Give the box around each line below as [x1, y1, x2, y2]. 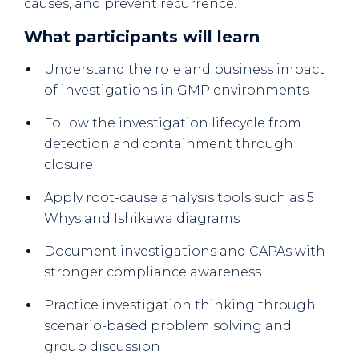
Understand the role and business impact [44, 62, 325, 78]
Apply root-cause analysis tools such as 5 [44, 190, 315, 206]
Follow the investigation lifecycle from [44, 115, 302, 131]
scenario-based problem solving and [44, 318, 292, 334]
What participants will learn [24, 27, 260, 47]
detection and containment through [44, 136, 294, 152]
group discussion [44, 339, 161, 355]
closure [44, 157, 94, 173]
